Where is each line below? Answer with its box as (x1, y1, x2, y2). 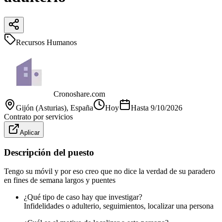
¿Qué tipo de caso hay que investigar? (24, 193, 142, 202)
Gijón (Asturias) (16, 103, 66, 112)
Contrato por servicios (4, 112, 73, 121)
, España (66, 103, 93, 112)
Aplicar (20, 128, 40, 136)
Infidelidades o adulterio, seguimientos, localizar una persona (24, 202, 214, 211)
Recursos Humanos (16, 38, 77, 47)
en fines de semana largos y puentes (4, 176, 115, 185)
